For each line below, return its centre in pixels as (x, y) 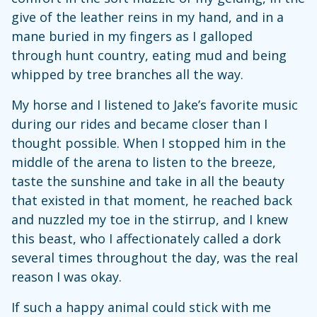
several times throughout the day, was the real (155, 257)
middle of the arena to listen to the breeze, (144, 162)
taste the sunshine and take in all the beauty (148, 181)
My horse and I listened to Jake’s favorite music (155, 104)
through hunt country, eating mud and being (149, 55)
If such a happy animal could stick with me (141, 307)
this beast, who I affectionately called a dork (146, 238)
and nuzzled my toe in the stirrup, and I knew (150, 219)
